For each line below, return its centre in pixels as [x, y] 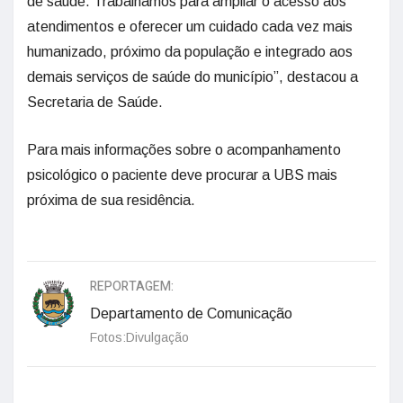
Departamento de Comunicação [191, 314]
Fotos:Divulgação [139, 338]
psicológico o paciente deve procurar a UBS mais [182, 175]
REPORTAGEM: [132, 287]
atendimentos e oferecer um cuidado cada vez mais [190, 27]
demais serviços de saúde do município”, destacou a [193, 77]
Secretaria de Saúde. [95, 103]
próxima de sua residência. [111, 201]
